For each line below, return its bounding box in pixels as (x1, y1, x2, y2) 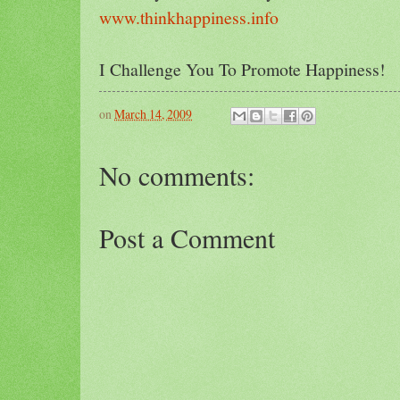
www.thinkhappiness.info (99, 4, 279, 29)
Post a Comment (99, 219, 275, 255)
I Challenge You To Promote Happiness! (99, 56, 386, 81)
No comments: (99, 156, 254, 193)
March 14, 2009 (114, 104, 192, 122)
